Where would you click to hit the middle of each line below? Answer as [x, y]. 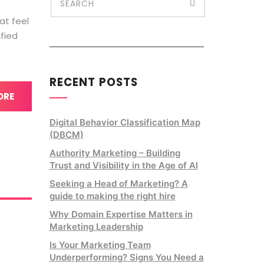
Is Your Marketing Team [100, 245]
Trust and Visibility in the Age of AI [123, 165]
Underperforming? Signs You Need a [126, 257]
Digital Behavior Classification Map [125, 122]
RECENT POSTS [94, 82]
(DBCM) [66, 134]
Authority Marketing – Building [115, 153]
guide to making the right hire [112, 196]
